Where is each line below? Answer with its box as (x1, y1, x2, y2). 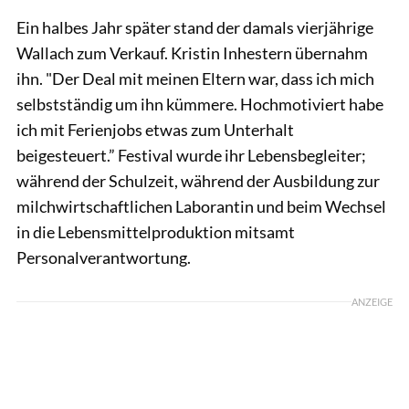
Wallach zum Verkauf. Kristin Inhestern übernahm (16, 42, 368, 63)
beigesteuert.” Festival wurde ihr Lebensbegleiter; (16, 144, 366, 165)
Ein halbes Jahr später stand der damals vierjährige (16, 16, 373, 37)
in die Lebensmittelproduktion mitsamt (16, 221, 295, 242)
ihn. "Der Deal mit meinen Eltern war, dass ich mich (16, 68, 374, 89)
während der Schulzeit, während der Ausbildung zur (16, 170, 380, 191)
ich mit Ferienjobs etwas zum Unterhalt (16, 119, 294, 140)
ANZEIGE (351, 295, 393, 308)
